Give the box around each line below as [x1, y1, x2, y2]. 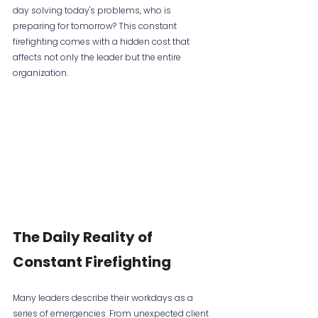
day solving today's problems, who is [13, 4, 173, 16]
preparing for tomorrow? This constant [13, 20, 179, 32]
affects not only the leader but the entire [13, 51, 183, 63]
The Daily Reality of [13, 227, 155, 248]
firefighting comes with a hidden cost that [13, 35, 192, 48]
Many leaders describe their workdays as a [13, 292, 195, 305]
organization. [13, 67, 68, 79]
